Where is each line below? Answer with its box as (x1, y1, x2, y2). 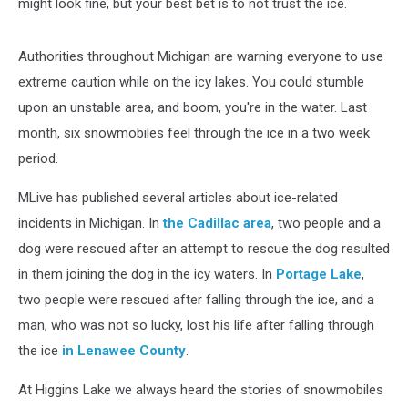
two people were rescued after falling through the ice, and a (18, 291, 374, 308)
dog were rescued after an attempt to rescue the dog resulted (18, 240, 390, 257)
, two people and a (271, 214, 381, 231)
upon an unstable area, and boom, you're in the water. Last (18, 98, 367, 116)
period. (18, 149, 58, 167)
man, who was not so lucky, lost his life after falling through (18, 316, 374, 333)
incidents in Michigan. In (18, 214, 163, 231)
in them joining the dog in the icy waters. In (18, 265, 276, 282)
